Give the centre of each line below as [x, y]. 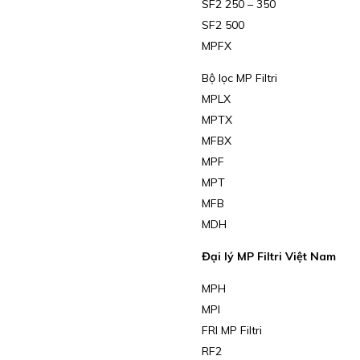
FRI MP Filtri [231, 330]
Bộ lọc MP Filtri [239, 78]
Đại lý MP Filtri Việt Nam [268, 256]
